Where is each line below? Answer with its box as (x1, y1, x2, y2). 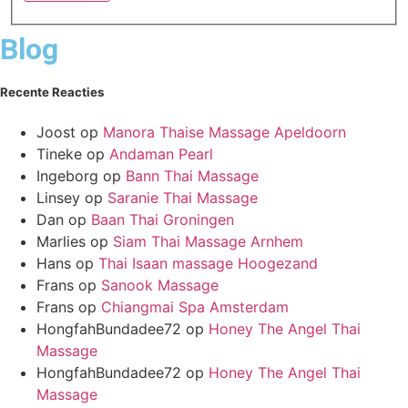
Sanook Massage (101, 276, 219, 295)
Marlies (36, 232, 86, 251)
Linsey (36, 189, 80, 208)
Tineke (36, 145, 82, 164)
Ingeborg (36, 167, 98, 186)
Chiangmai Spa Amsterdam (101, 298, 289, 317)
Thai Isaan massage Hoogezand (98, 254, 318, 273)
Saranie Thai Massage (107, 189, 258, 208)
